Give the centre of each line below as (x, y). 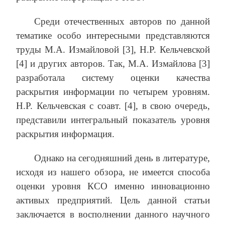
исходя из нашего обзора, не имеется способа (113, 172)
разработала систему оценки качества (113, 78)
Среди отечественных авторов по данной (122, 22)
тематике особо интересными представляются (113, 36)
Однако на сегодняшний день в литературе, (122, 158)
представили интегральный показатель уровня (113, 120)
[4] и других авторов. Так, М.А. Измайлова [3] (113, 64)
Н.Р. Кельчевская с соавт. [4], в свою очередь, (113, 106)
